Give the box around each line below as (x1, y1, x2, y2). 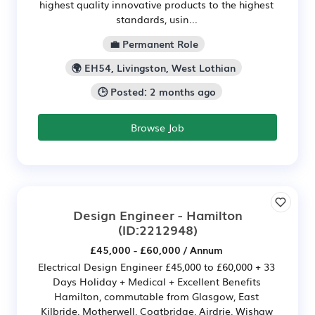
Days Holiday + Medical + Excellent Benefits (52, 274, 261, 288)
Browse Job (131, 120, 184, 134)
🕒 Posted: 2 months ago (97, 84, 216, 99)
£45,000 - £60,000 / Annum (90, 242, 223, 257)
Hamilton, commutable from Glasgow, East (54, 288, 259, 303)
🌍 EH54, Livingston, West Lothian (72, 60, 236, 75)
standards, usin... (115, 11, 198, 26)
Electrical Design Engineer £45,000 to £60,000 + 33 (38, 259, 275, 274)
